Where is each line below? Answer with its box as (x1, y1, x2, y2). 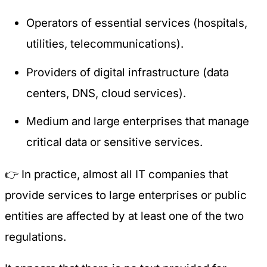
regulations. (5, 229, 66, 244)
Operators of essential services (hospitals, (26, 16, 248, 30)
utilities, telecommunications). (26, 37, 184, 51)
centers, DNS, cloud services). (26, 86, 187, 100)
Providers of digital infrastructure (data (26, 65, 229, 79)
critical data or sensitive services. (26, 135, 203, 149)
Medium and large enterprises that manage (26, 114, 250, 128)
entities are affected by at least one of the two (5, 209, 244, 223)
